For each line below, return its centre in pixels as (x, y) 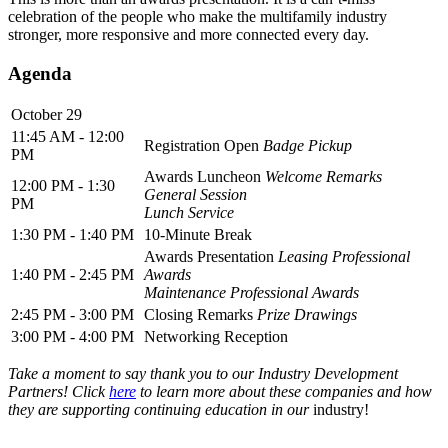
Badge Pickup (307, 146)
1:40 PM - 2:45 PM (72, 275)
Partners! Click (58, 392)
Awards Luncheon (202, 177)
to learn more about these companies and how (284, 392)
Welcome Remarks (323, 177)
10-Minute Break (198, 235)
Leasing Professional (344, 257)
